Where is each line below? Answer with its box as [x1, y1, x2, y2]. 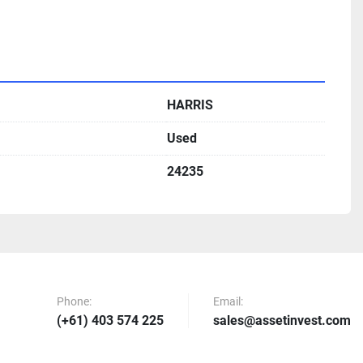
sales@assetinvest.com [213, 313, 351, 329]
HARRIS [167, 97, 213, 113]
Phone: [64, 295, 92, 309]
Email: [220, 295, 243, 309]
